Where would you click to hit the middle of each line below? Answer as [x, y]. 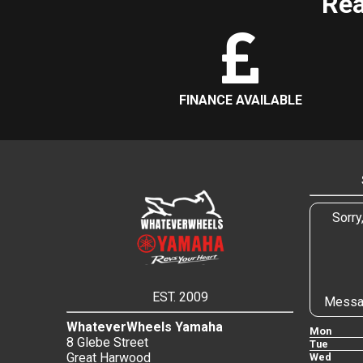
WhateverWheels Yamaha [145, 327]
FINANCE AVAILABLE [241, 100]
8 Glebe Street [107, 343]
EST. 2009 [180, 297]
